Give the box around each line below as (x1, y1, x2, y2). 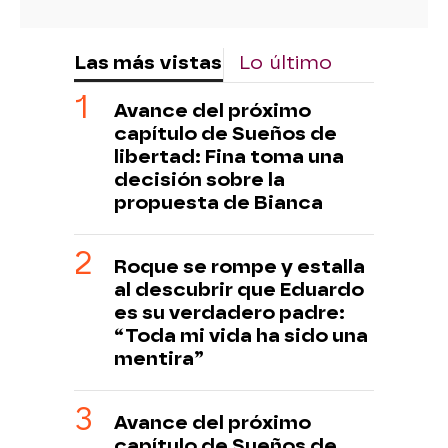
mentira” (114, 347, 204, 371)
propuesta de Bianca (114, 191, 323, 215)
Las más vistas (74, 51, 222, 75)
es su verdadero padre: (114, 301, 345, 325)
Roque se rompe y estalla (114, 255, 365, 279)
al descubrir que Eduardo (114, 278, 364, 302)
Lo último (239, 51, 332, 75)
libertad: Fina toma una (114, 145, 344, 169)
